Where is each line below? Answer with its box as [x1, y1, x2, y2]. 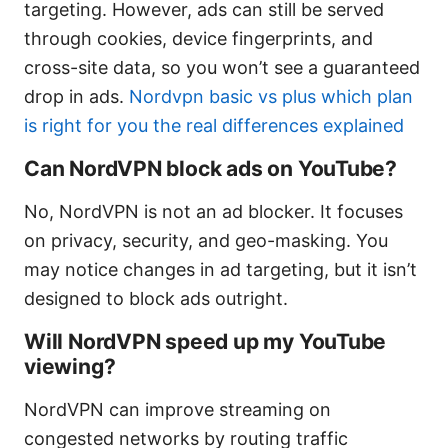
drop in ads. [24, 86, 129, 108]
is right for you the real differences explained [24, 115, 404, 137]
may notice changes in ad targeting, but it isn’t [24, 259, 417, 281]
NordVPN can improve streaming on [24, 399, 331, 421]
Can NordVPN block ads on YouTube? [24, 156, 398, 182]
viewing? [24, 354, 116, 380]
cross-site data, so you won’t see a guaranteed [24, 57, 420, 79]
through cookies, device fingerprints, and [24, 28, 373, 50]
